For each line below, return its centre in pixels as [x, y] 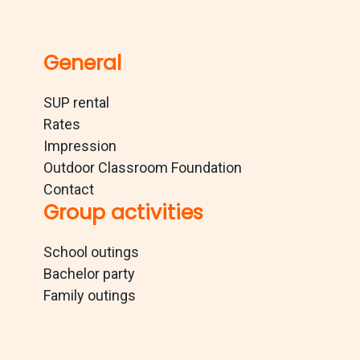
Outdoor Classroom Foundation [142, 168]
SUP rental [76, 103]
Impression [80, 146]
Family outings [89, 296]
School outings [91, 252]
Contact [68, 190]
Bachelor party [89, 274]
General [82, 63]
